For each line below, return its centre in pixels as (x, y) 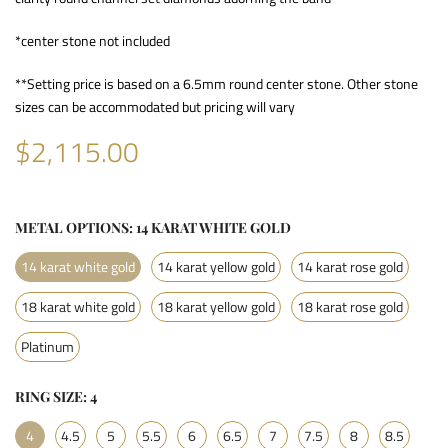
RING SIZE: (52, 396)
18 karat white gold (78, 306)
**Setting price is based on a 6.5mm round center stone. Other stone (216, 83)
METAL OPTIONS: (75, 227)
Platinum (47, 346)
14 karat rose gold (350, 266)
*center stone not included (92, 40)
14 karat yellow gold (216, 266)
